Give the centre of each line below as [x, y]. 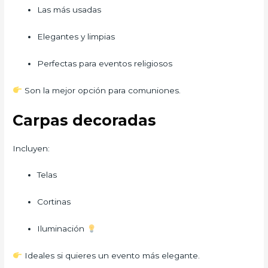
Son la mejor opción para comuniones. [101, 90]
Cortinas [54, 202]
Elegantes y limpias [76, 36]
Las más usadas [69, 10]
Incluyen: [31, 148]
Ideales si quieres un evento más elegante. [111, 256]
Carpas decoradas [85, 120]
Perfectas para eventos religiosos [105, 63]
